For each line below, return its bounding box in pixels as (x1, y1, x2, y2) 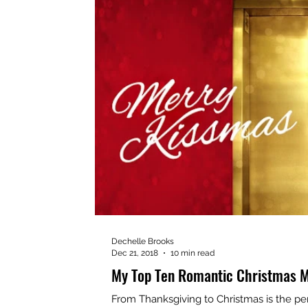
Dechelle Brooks (111, 236, 174, 246)
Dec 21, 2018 (111, 247, 158, 258)
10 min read (170, 247, 214, 258)
